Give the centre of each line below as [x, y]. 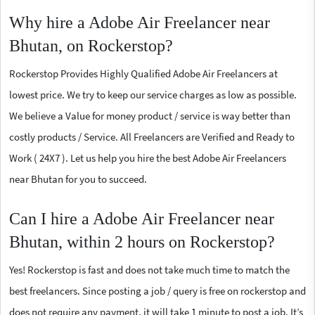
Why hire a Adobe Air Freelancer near [140, 22]
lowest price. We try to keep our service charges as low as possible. [153, 94]
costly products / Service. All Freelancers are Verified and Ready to [152, 136]
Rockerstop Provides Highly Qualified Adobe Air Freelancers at [143, 73]
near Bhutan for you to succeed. [78, 179]
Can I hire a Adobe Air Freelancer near [142, 218]
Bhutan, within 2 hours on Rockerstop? [142, 242]
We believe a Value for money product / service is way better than [150, 115]
